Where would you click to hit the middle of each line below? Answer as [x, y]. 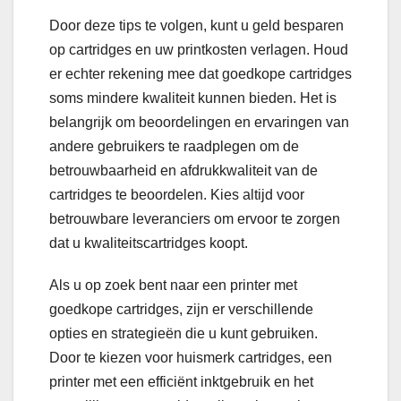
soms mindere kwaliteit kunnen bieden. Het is [193, 98]
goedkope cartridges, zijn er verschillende [181, 310]
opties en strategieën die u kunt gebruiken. [183, 334]
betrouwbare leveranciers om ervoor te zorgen [195, 219]
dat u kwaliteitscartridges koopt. [149, 243]
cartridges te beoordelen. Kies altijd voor [177, 195]
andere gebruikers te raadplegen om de [174, 147]
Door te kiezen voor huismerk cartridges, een [191, 358]
